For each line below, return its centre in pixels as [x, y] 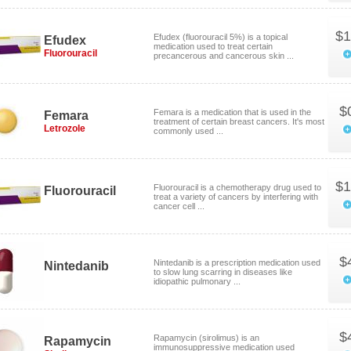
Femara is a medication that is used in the [232, 112]
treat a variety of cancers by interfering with [236, 197]
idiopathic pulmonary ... [197, 281]
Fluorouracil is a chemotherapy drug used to [237, 187]
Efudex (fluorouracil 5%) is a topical [221, 37]
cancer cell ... [179, 206]
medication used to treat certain [213, 46]
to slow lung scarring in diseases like [223, 272]
